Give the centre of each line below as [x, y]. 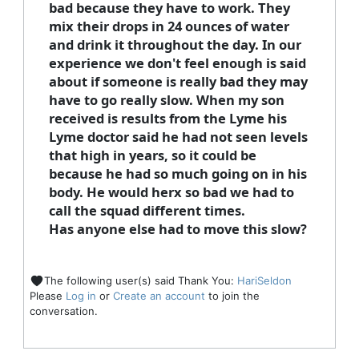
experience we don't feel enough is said [177, 63]
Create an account [159, 296]
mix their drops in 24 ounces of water [169, 26]
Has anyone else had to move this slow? [177, 229]
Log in [81, 296]
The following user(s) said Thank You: [140, 280]
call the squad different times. [147, 210]
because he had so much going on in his [177, 173]
